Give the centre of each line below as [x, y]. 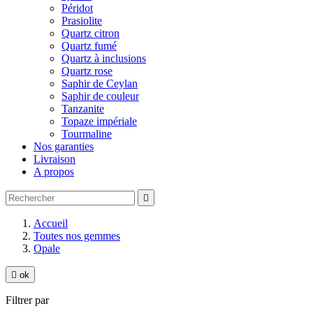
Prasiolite [82, 21]
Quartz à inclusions [104, 58]
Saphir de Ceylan [100, 83]
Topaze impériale [99, 121]
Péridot [77, 8]
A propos [54, 172]
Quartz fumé [89, 46]
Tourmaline [87, 134]
